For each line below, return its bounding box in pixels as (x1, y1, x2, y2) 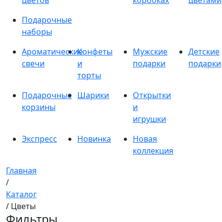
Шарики (77, 90, 109, 101)
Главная (6, 165, 37, 176)
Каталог (6, 189, 37, 200)
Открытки (133, 90, 171, 101)
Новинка (77, 133, 111, 144)
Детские (188, 46, 220, 57)
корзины (22, 102, 55, 112)
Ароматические (22, 46, 83, 57)
